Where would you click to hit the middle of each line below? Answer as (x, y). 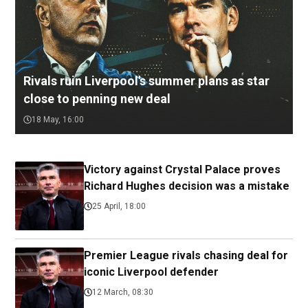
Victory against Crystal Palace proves (182, 169)
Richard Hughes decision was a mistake (187, 186)
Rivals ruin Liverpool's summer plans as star (146, 80)
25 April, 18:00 (119, 206)
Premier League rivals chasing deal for (186, 255)
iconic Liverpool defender (151, 272)
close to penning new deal (97, 98)
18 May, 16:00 (58, 119)
